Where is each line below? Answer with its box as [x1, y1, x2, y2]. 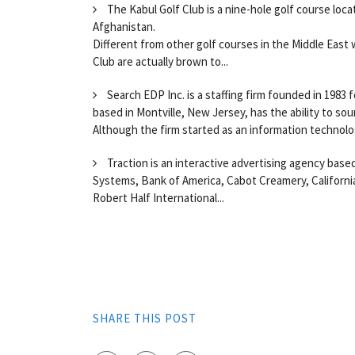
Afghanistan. [93, 18, 155, 34]
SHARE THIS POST [93, 310, 197, 326]
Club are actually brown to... [93, 53, 228, 69]
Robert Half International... [93, 189, 224, 205]
